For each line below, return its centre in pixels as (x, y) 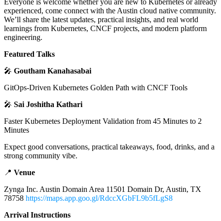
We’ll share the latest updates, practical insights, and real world (101, 20)
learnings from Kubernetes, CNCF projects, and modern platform (105, 29)
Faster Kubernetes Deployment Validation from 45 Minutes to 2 (103, 121)
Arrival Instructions (37, 215)
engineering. (23, 37)
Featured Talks (29, 54)
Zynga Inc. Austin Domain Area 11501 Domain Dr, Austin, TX (103, 189)
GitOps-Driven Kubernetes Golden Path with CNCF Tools (96, 88)
